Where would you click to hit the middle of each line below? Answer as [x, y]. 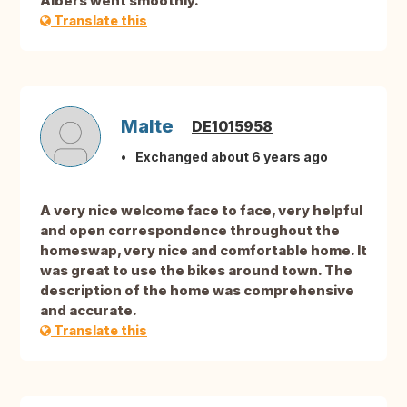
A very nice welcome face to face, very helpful [201, 211]
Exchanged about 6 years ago [232, 157]
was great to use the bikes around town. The [196, 271]
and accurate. [89, 311]
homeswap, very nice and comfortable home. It [203, 251]
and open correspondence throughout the [190, 231]
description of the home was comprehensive [197, 291]
